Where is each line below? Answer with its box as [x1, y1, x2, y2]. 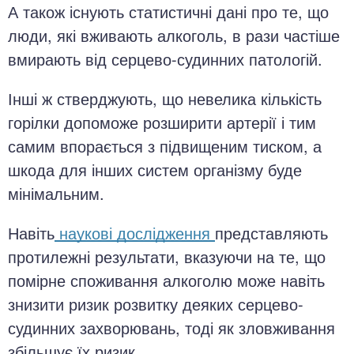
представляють [215, 221, 328, 244]
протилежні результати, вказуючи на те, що [8, 245, 326, 268]
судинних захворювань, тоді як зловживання [8, 316, 335, 339]
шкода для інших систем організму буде [8, 158, 302, 181]
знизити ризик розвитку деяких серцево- [8, 292, 303, 315]
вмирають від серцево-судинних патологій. [8, 47, 322, 70]
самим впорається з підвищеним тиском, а [8, 134, 322, 157]
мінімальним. [8, 182, 104, 205]
